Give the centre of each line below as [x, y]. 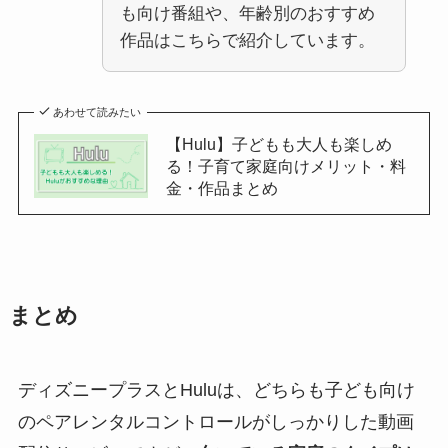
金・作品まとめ [221, 187]
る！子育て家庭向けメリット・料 [285, 165]
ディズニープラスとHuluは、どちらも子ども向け [216, 389]
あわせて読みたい [97, 111]
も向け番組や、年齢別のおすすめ [247, 13]
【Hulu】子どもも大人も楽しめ [278, 143]
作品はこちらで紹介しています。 [247, 40]
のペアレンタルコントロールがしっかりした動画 [215, 421]
